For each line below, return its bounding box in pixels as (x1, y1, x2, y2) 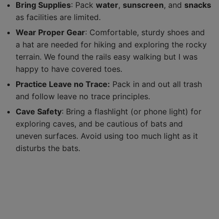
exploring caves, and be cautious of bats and (16, 119, 183, 129)
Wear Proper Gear (16, 27, 85, 38)
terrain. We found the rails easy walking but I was (16, 52, 197, 62)
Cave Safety (16, 107, 62, 117)
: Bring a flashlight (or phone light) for (62, 107, 201, 117)
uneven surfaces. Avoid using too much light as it (16, 131, 198, 141)
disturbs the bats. (16, 143, 80, 153)
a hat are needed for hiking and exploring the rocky (16, 40, 207, 50)
